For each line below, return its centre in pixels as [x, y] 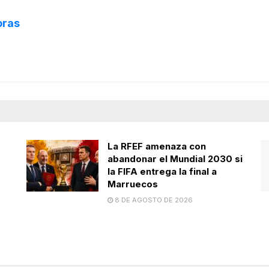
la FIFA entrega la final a [162, 171]
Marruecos [133, 184]
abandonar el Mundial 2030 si [175, 159]
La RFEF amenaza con [157, 146]
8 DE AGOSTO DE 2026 [153, 200]
